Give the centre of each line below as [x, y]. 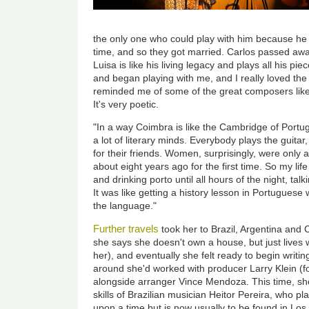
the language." [125, 205]
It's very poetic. [126, 104]
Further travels [126, 228]
